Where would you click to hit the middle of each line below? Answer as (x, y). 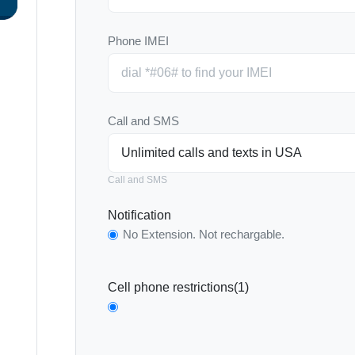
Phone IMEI (138, 41)
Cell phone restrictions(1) (178, 287)
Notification (139, 215)
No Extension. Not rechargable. (204, 234)
